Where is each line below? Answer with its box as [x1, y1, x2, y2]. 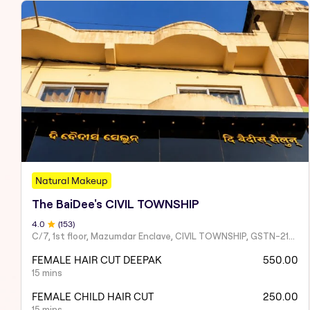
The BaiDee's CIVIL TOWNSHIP [32, 197, 199, 210]
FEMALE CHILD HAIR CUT [32, 289, 154, 303]
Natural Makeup [35, 174, 108, 187]
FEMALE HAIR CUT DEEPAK [32, 253, 161, 266]
